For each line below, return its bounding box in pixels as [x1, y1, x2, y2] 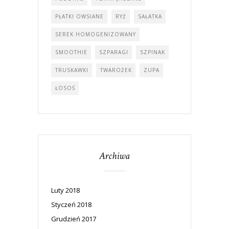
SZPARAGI [99, 48, 128, 56]
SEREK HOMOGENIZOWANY [55, 30, 136, 38]
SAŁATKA [138, 12, 162, 20]
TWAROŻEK [100, 66, 132, 74]
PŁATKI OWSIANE [55, 12, 104, 20]
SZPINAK [140, 48, 165, 56]
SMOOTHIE [55, 48, 87, 56]
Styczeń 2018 [51, 199, 91, 209]
